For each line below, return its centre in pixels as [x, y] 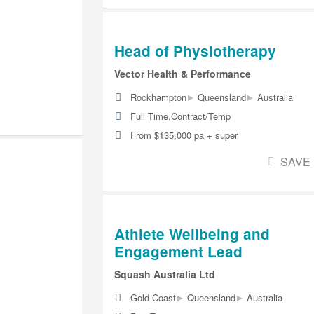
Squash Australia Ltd [164, 274]
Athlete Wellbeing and [192, 234]
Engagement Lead [178, 252]
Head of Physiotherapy [195, 51]
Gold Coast [153, 297]
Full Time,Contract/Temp [180, 116]
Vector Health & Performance [182, 74]
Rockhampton [158, 97]
